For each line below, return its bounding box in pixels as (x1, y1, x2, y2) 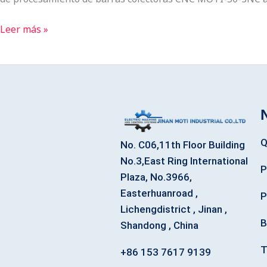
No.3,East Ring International (120, 155, 248, 167)
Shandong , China (120, 219, 198, 232)
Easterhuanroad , (120, 187, 198, 200)
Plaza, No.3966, (120, 171, 192, 184)
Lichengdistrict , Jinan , (120, 203, 227, 216)
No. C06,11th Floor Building (120, 139, 245, 151)
